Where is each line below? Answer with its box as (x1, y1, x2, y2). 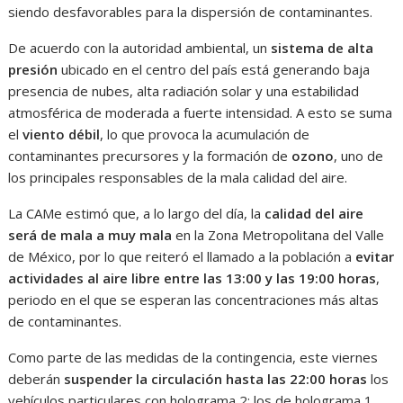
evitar (355, 247, 395, 266)
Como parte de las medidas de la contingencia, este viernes (8, 348, 379, 367)
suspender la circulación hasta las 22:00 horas (64, 370, 368, 389)
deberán (8, 370, 65, 389)
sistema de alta (271, 39, 374, 58)
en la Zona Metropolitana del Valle (172, 226, 385, 245)
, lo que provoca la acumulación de (100, 125, 310, 144)
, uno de (334, 147, 384, 166)
